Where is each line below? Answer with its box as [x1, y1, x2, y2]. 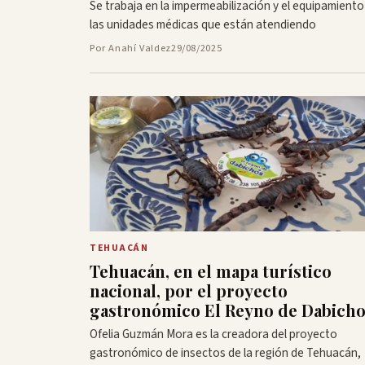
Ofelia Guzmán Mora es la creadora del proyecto [90, 325, 337, 344]
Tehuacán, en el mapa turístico [90, 260, 332, 283]
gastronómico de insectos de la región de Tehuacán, [90, 344, 361, 363]
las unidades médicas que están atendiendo [90, 15, 316, 34]
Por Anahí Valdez [90, 41, 171, 56]
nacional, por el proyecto [90, 279, 288, 302]
